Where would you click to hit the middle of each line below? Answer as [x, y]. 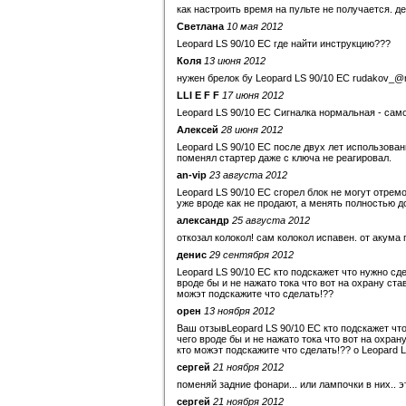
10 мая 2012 [255, 26]
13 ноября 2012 [239, 311]
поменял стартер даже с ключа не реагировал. [284, 158]
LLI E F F [198, 95]
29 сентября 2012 [251, 255]
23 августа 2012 [248, 175]
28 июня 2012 [252, 130]
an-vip [192, 175]
